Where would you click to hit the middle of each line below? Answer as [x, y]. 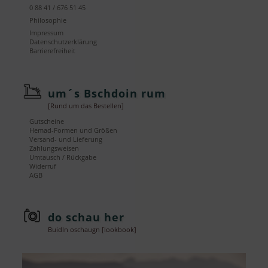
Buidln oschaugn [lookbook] [92, 230]
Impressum [47, 33]
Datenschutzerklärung [63, 42]
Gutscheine [47, 121]
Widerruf [43, 166]
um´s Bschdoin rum [107, 93]
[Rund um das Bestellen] [86, 106]
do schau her [86, 217]
